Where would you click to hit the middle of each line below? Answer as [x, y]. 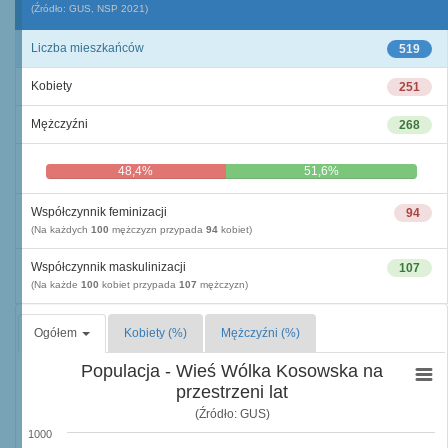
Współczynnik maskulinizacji [108, 267]
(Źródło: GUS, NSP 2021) [89, 8]
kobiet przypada [139, 284]
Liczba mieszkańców [87, 48]
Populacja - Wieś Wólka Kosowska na [232, 371]
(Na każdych [61, 229]
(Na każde [56, 284]
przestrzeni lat [232, 392]
